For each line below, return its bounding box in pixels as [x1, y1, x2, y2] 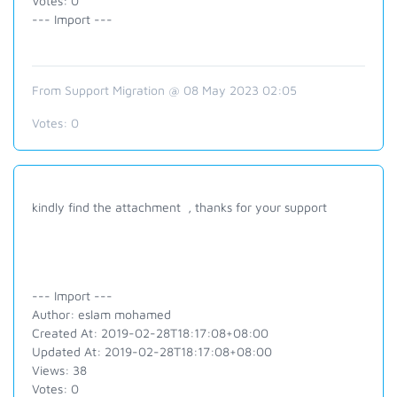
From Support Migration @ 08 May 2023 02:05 [32, 82, 297, 97]
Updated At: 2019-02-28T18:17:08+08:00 [32, 344, 272, 359]
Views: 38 [32, 362, 87, 378]
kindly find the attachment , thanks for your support [32, 199, 327, 214]
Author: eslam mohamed [32, 307, 171, 322]
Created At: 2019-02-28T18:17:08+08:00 [32, 325, 269, 340]
